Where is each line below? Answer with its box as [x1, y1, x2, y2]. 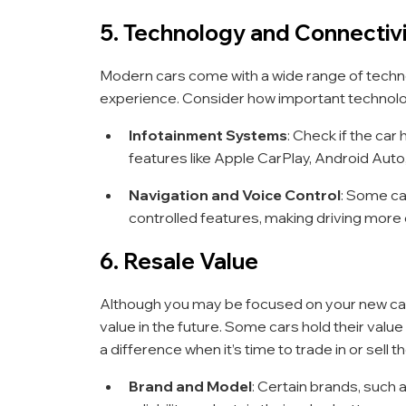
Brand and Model [129, 376, 252, 395]
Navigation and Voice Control [129, 185, 341, 204]
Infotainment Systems [129, 125, 287, 144]
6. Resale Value [100, 246, 258, 275]
